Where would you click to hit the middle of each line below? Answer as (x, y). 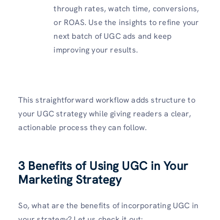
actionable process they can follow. (83, 127)
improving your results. (96, 50)
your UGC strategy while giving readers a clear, (105, 114)
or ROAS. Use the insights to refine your (126, 22)
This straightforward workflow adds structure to (107, 100)
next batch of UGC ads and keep (113, 36)
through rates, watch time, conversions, (126, 9)
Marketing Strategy (70, 180)
